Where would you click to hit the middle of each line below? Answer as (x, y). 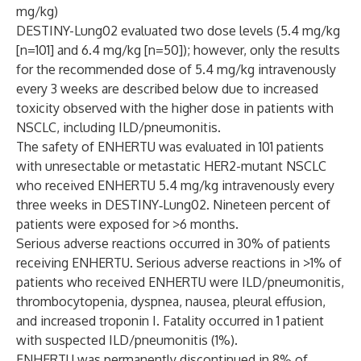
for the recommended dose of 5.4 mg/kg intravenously (176, 69)
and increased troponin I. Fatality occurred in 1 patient (170, 321)
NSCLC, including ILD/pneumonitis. (118, 127)
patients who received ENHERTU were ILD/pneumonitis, (180, 282)
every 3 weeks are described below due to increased (167, 89)
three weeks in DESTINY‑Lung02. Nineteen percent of (173, 205)
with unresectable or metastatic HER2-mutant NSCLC (171, 166)
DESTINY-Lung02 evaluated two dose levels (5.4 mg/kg (178, 31)
